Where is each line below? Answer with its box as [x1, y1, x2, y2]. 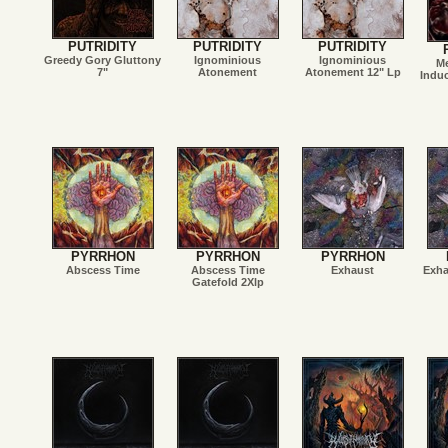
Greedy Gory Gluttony [44, 54, 161, 66]
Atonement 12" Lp [304, 66, 401, 78]
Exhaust [331, 264, 374, 276]
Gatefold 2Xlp [191, 276, 264, 288]
